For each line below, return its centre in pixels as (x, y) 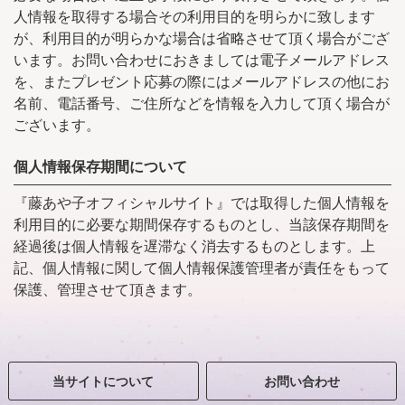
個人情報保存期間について (100, 166)
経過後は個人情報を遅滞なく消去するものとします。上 (194, 245)
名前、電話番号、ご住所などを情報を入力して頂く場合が (202, 102)
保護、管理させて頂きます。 (108, 289)
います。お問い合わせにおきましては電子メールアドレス (202, 59)
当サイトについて (104, 381)
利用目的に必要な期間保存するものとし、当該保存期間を (202, 224)
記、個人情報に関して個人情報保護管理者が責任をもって (202, 267)
